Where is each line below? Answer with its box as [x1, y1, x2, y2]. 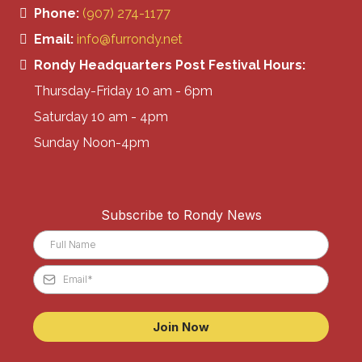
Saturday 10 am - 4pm [34, 109, 168, 125]
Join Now [153, 319, 209, 335]
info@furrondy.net [77, 32, 183, 48]
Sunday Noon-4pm [34, 135, 149, 151]
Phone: [34, 6, 79, 22]
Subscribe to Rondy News [100, 207, 262, 224]
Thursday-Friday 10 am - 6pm [34, 83, 213, 99]
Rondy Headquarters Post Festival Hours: [34, 57, 305, 74]
